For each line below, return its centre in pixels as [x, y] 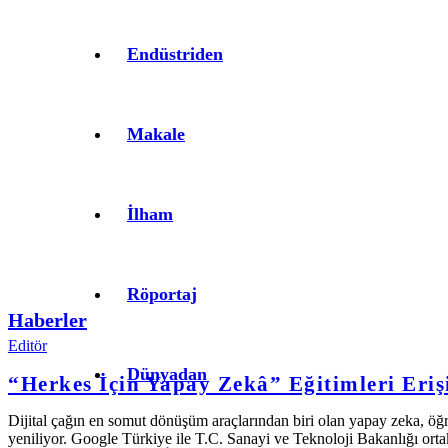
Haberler [47, 319]
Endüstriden [175, 54]
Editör [27, 345]
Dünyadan [167, 374]
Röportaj [162, 294]
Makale [156, 134]
